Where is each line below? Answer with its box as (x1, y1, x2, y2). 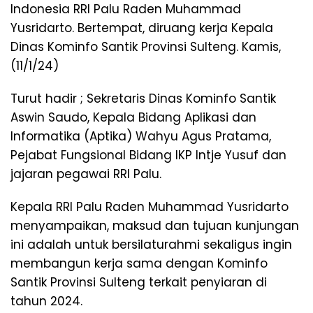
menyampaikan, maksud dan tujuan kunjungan (10, 217, 299, 235)
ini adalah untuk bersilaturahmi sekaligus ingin (10, 236, 292, 254)
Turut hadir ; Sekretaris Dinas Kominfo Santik (10, 90, 276, 108)
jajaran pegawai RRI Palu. (10, 166, 161, 183)
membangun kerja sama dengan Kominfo (10, 255, 268, 272)
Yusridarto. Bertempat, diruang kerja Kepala (10, 20, 273, 37)
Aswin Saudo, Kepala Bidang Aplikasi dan (10, 109, 256, 126)
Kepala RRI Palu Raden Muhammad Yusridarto (10, 198, 289, 216)
